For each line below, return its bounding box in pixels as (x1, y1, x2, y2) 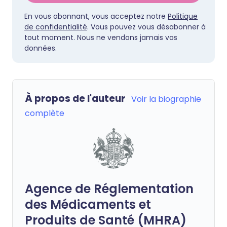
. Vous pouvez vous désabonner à (87, 22, 206, 32)
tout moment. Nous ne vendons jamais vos (24, 32, 177, 43)
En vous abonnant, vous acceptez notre (24, 11, 168, 21)
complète (25, 107, 64, 119)
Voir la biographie (131, 93, 201, 105)
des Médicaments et (25, 196, 151, 213)
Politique (168, 11, 198, 21)
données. (24, 43, 57, 53)
